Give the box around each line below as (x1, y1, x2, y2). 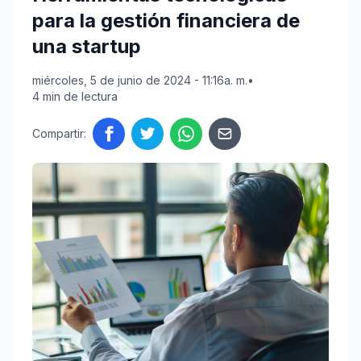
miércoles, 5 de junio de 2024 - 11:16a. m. (32, 73, 247, 88)
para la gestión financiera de (32, 9, 300, 33)
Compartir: (32, 127, 86, 141)
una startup (32, 35, 141, 59)
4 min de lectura (32, 89, 118, 104)
